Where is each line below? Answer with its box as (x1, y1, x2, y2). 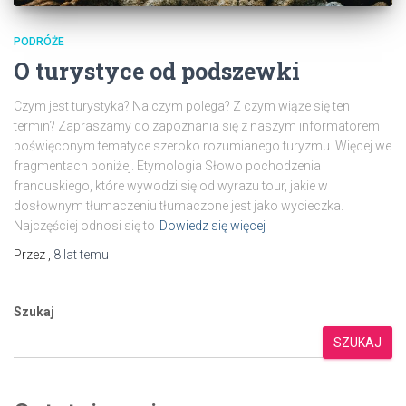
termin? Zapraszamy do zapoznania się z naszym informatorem (14, 118, 380, 133)
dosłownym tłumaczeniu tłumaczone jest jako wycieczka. (14, 198, 343, 213)
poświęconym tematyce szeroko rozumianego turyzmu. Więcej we (14, 138, 391, 153)
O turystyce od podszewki (14, 55, 300, 86)
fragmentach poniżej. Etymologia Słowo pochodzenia (14, 158, 321, 173)
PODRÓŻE (14, 34, 64, 48)
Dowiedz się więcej (159, 217, 266, 233)
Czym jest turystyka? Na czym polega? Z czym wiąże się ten (14, 98, 350, 113)
